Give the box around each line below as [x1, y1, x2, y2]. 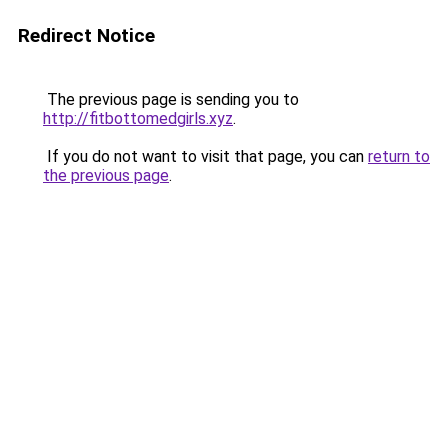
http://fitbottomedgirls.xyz [43, 109, 233, 128]
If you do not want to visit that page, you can [43, 147, 368, 166]
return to [368, 147, 430, 166]
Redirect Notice [18, 24, 155, 47]
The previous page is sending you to [43, 90, 299, 109]
